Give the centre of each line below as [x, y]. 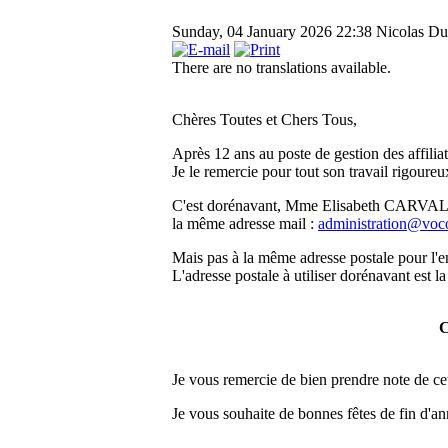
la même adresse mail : [245, 223]
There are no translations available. [281, 67]
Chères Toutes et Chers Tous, [264, 119]
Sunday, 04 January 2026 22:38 [274, 31]
